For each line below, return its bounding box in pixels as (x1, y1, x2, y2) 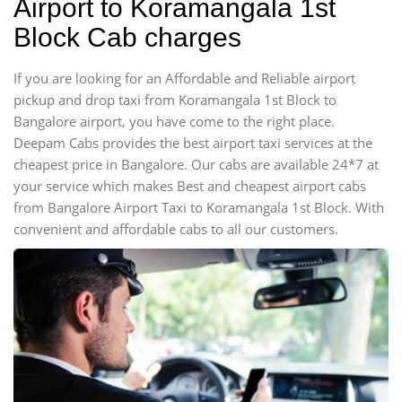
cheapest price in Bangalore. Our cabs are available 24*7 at (13, 155, 379, 173)
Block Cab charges (13, 22, 241, 52)
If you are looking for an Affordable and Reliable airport (13, 69, 355, 87)
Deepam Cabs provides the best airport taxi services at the (13, 134, 372, 152)
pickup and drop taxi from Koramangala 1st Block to (13, 91, 336, 109)
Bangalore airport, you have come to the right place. (13, 112, 335, 130)
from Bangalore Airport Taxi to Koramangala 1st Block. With (13, 198, 384, 216)
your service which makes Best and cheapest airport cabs (13, 177, 366, 195)
